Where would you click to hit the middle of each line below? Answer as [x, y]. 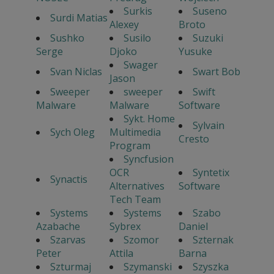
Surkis [138, 11]
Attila [121, 254]
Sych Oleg [72, 132]
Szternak [213, 240]
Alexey [124, 25]
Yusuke [195, 52]
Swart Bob [216, 72]
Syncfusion [148, 159]
